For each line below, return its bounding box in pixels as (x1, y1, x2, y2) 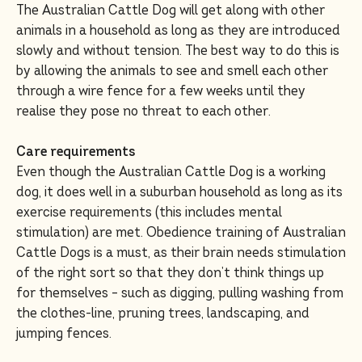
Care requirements (16, 142, 135, 161)
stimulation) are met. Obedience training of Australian (16, 223, 346, 242)
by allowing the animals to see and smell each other (16, 61, 328, 80)
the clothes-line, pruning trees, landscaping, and (16, 304, 309, 322)
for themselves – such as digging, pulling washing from (16, 284, 343, 302)
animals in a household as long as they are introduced (16, 21, 340, 40)
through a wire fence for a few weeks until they (16, 82, 305, 100)
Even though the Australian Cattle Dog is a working (16, 162, 326, 181)
